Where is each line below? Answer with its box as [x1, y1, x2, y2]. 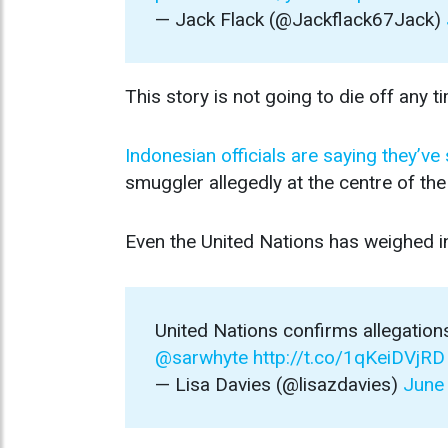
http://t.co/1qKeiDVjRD [253, 346, 445, 370]
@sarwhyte [155, 346, 248, 370]
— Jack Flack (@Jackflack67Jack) [155, 8, 446, 32]
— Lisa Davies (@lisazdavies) [155, 373, 403, 397]
